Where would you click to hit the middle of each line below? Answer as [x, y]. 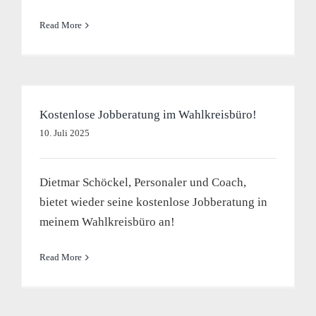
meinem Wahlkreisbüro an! [107, 222]
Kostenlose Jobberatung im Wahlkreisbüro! [148, 115]
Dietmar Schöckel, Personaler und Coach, [142, 182]
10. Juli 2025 [64, 133]
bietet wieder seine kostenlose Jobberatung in [153, 202]
